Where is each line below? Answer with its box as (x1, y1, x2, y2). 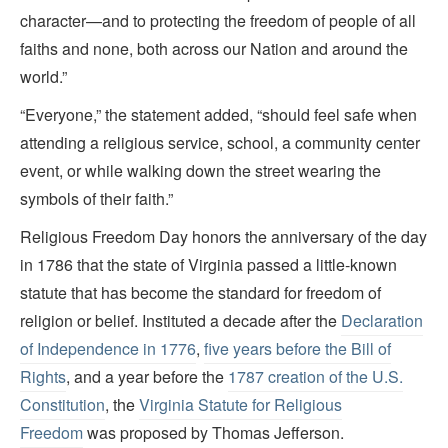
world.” (20, 65, 67, 89)
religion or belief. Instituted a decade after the (20, 309, 341, 333)
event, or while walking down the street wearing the (20, 159, 381, 183)
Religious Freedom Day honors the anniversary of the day (20, 225, 427, 249)
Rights (20, 365, 66, 389)
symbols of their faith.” (20, 187, 173, 211)
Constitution (20, 393, 105, 417)
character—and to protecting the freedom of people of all (20, 9, 416, 33)
